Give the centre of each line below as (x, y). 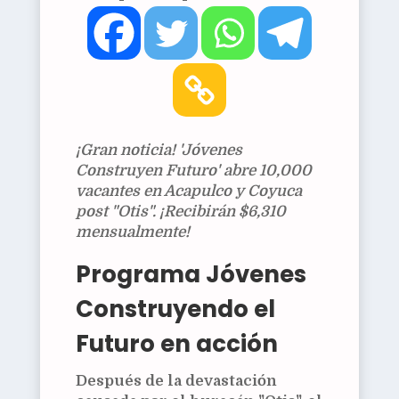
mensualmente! (132, 232)
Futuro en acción (176, 344)
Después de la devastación (176, 381)
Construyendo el (175, 309)
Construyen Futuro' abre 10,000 (193, 171)
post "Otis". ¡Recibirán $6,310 (180, 212)
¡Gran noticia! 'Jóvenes (159, 151)
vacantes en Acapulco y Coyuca (188, 191)
